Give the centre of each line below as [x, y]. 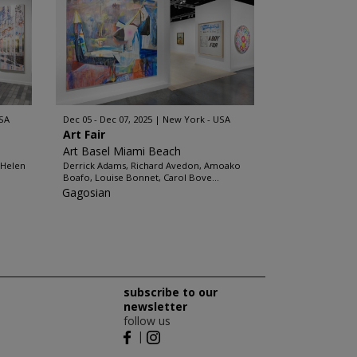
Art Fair [84, 134]
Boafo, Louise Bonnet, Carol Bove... [141, 177]
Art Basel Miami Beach [122, 151]
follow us [147, 321]
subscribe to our [170, 292]
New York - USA [196, 119]
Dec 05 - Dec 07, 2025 [107, 119]
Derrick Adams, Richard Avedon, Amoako [151, 165]
